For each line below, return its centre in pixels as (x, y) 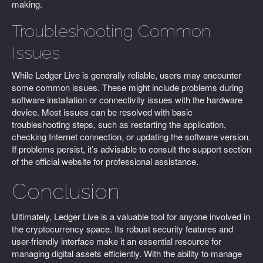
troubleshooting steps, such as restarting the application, (119, 124)
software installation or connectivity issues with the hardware (127, 100)
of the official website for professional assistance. (105, 161)
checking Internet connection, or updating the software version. (131, 136)
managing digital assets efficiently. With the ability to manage (127, 253)
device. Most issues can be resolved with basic (102, 112)
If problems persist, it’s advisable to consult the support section (131, 149)
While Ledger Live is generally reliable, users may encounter (127, 75)
